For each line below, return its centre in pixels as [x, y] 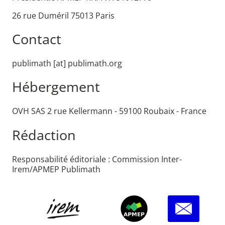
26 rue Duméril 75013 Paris [63, 15]
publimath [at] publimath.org [67, 64]
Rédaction [44, 135]
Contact [37, 39]
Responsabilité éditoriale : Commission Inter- [97, 159]
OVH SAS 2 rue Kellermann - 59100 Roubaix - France [109, 111]
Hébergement [56, 87]
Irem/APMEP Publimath [56, 169]
